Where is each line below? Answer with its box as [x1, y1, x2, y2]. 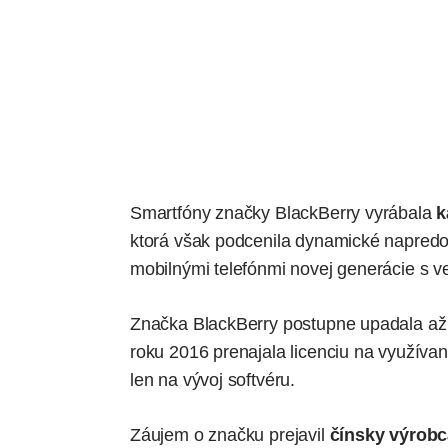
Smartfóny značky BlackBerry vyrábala [130, 202, 437, 223]
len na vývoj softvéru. [130, 369, 296, 390]
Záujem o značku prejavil [130, 424, 330, 445]
